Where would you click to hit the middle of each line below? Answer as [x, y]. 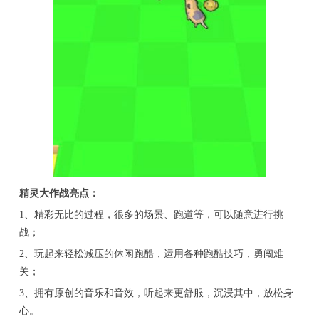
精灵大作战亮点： [59, 194]
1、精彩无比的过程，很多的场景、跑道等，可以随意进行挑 [151, 215]
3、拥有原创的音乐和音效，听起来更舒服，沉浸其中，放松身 [156, 293]
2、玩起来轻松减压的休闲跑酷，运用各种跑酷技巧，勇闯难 [151, 254]
